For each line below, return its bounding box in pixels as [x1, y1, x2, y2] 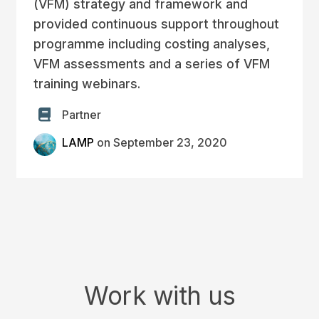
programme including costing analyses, [33, 36, 270, 51]
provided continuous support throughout [33, 16, 279, 31]
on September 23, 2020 [93, 136, 227, 150]
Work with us [84, 281, 235, 311]
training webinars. [33, 76, 140, 91]
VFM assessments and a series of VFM [33, 56, 270, 71]
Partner [61, 108, 101, 122]
